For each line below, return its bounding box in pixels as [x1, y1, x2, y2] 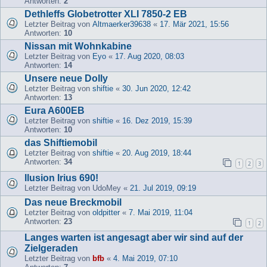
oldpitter [92, 207, 120, 217]
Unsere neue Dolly [24, 73, 108, 83]
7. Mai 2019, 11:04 [129, 207, 193, 217]
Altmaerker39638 [92, 19, 151, 29]
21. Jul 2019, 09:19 [130, 183, 196, 193]
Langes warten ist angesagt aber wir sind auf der [24, 232, 243, 243]
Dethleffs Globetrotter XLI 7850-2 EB [24, 8, 187, 19]
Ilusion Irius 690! [24, 172, 98, 183]
